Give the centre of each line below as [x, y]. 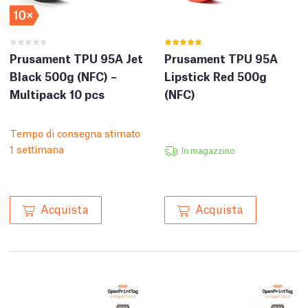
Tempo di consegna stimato [75, 133]
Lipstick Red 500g [216, 76]
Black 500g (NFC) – [63, 76]
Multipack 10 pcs [57, 94]
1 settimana [37, 149]
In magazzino [208, 151]
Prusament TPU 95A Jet [76, 58]
